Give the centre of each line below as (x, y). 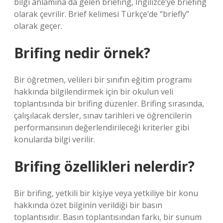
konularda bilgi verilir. (55, 139)
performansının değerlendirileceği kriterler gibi (102, 127)
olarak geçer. (38, 26)
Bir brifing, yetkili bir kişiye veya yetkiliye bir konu (106, 193)
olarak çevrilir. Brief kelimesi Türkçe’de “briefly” (102, 14)
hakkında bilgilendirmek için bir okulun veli (94, 92)
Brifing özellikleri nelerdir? (104, 166)
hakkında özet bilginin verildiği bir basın (88, 205)
